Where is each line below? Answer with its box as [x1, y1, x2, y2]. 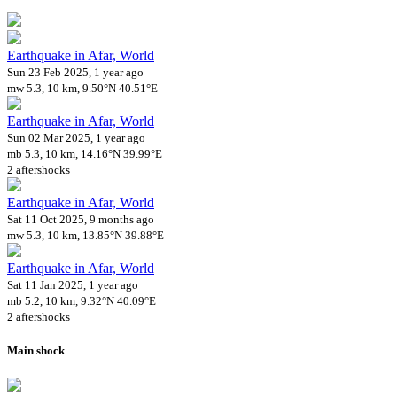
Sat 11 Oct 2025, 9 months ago [7, 212, 154, 226]
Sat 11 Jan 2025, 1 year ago [7, 277, 138, 292]
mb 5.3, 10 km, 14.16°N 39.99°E [7, 146, 162, 160]
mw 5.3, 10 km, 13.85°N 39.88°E [7, 228, 164, 242]
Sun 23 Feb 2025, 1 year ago [7, 65, 144, 79]
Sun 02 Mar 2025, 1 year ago [7, 130, 145, 144]
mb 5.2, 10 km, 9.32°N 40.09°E [7, 293, 156, 307]
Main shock [7, 344, 65, 358]
